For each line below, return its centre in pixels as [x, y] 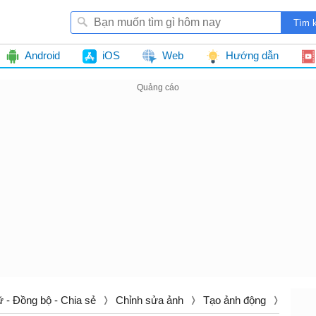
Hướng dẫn [252, 55]
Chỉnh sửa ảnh [150, 300]
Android [42, 55]
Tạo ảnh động [235, 300]
